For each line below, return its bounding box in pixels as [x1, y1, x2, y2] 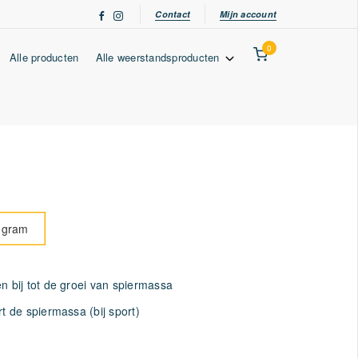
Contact [155, 8, 191, 20]
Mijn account [220, 8, 276, 20]
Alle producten [9, 50, 79, 65]
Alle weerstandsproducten [95, 50, 223, 65]
